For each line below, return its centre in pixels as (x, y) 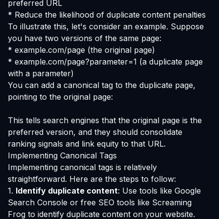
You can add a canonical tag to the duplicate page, (102, 85)
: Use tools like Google (159, 191)
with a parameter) (41, 73)
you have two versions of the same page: (85, 38)
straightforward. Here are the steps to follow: (92, 179)
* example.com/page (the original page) (81, 50)
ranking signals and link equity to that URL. (87, 144)
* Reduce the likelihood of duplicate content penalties (107, 15)
